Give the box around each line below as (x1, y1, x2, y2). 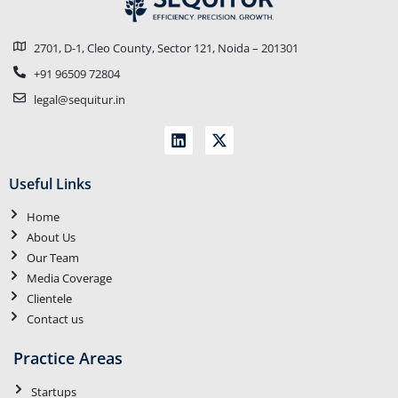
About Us (27, 228, 76, 245)
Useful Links (9, 173, 92, 194)
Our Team (27, 249, 79, 266)
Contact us (27, 310, 84, 327)
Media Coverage (27, 269, 112, 286)
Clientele (27, 290, 72, 306)
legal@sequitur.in (33, 91, 125, 107)
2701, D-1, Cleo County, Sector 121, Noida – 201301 (33, 39, 298, 56)
